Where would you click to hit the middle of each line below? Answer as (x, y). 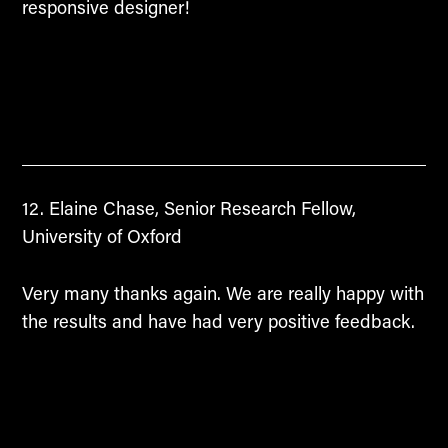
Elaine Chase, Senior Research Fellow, (199, 208)
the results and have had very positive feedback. (218, 321)
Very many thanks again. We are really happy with (222, 293)
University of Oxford (101, 236)
